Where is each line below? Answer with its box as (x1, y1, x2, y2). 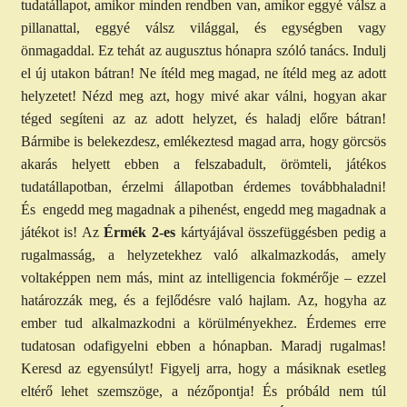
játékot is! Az (20, 224, 104, 241)
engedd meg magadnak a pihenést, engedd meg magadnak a (42, 202, 387, 218)
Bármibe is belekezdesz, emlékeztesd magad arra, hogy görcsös (20, 134, 387, 150)
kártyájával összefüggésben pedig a (175, 224, 387, 241)
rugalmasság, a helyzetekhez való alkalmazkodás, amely (20, 247, 387, 263)
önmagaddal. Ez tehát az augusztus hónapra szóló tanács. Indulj (20, 43, 387, 59)
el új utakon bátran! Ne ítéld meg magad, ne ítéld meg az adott (20, 65, 387, 82)
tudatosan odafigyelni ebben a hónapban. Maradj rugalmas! (20, 338, 387, 354)
